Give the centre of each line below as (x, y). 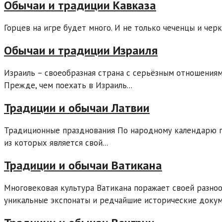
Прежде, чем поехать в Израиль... (68, 85)
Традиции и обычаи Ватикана (83, 165)
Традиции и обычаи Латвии (77, 108)
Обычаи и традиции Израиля (81, 51)
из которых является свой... (56, 142)
